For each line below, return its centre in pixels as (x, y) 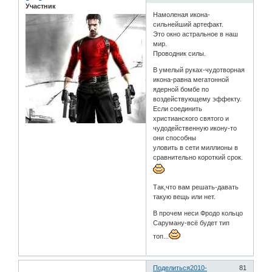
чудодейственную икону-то (195, 128)
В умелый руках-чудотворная (199, 70)
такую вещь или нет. (185, 196)
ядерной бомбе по (181, 89)
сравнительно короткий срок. (198, 157)
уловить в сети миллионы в (196, 147)
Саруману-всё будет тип (192, 223)
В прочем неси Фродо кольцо (198, 213)
